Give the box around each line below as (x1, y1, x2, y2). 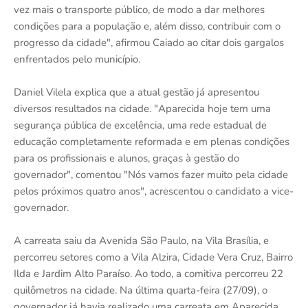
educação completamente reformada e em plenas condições (14, 134, 289, 148)
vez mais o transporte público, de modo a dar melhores (14, 2, 265, 16)
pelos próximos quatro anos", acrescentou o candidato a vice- (14, 184, 294, 198)
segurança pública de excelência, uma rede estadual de (14, 118, 267, 132)
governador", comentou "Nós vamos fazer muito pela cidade (14, 167, 288, 181)
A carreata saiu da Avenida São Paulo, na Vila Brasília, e (14, 233, 269, 247)
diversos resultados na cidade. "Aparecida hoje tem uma (14, 101, 271, 115)
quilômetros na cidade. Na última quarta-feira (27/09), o (14, 283, 267, 297)
